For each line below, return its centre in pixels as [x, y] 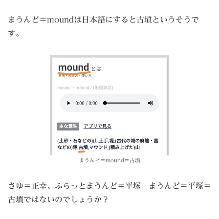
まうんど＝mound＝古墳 [109, 160]
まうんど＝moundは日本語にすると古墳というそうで [103, 19]
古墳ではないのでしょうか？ [59, 200]
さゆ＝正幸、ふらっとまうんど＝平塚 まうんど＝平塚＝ [109, 186]
